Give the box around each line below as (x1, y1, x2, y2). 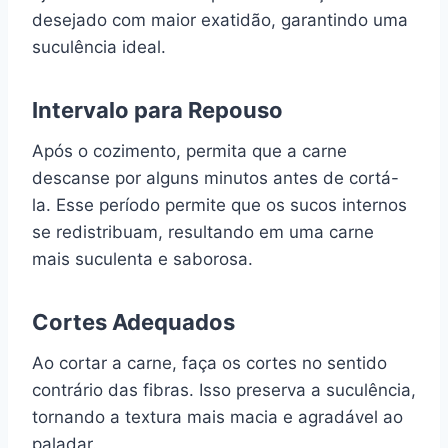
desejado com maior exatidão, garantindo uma (32, 9, 408, 30)
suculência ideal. (32, 36, 166, 57)
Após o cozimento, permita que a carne (32, 140, 347, 161)
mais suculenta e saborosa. (32, 248, 253, 269)
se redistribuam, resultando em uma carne (32, 221, 374, 242)
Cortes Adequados (32, 308, 235, 335)
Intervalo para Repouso (32, 96, 283, 123)
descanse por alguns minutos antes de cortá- (32, 167, 399, 188)
